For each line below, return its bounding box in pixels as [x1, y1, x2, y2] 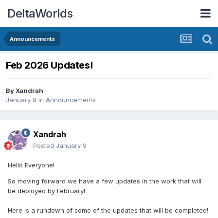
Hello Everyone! [8, 161, 54, 169]
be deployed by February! [8, 187, 85, 195]
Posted [33, 142, 56, 150]
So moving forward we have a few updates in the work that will [8, 177, 201, 185]
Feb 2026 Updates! [6, 59, 93, 72]
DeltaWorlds [7, 6, 73, 20]
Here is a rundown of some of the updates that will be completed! [8, 206, 208, 215]
